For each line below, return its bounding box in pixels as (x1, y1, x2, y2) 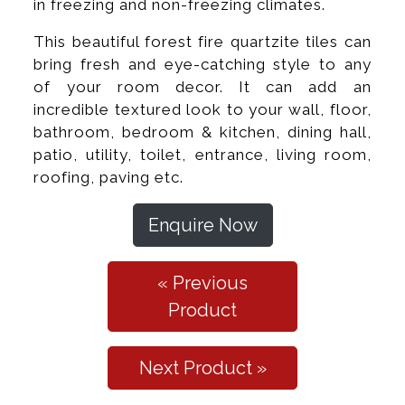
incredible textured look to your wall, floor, (33, 99, 372, 118)
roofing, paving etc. (33, 167, 184, 186)
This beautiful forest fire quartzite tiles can (33, 32, 372, 51)
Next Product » (138, 356, 267, 379)
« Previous (157, 271, 248, 294)
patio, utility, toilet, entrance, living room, (33, 145, 372, 164)
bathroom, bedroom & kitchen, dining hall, (33, 122, 372, 141)
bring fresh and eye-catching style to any (33, 54, 372, 73)
